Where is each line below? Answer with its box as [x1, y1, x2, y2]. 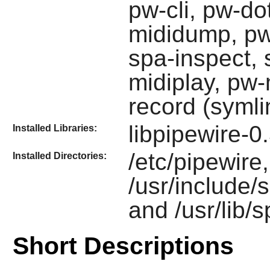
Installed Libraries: [12, 122, 97, 133]
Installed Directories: [12, 151, 107, 162]
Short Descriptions [12, 232, 234, 260]
